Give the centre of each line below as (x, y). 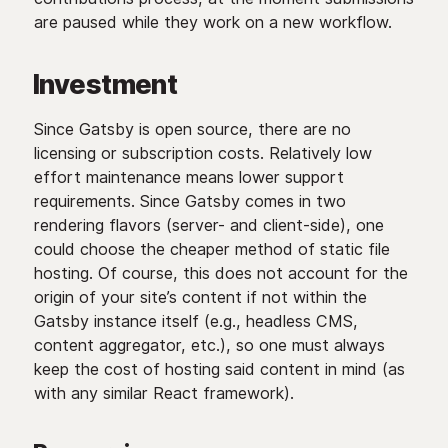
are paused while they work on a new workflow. (212, 22)
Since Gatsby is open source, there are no (192, 129)
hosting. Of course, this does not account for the (220, 273)
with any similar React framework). (163, 393)
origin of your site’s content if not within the (200, 297)
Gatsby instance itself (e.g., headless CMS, (195, 321)
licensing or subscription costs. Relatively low (202, 153)
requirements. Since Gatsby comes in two (189, 201)
